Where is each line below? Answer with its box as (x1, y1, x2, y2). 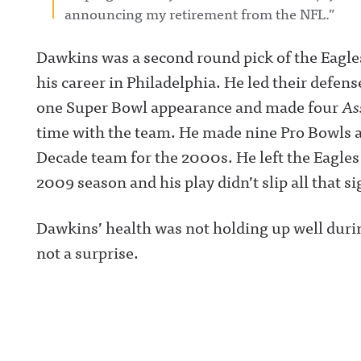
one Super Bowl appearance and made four (36, 93, 342, 119)
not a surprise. (36, 239, 139, 265)
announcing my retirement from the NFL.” (64, 2, 335, 25)
